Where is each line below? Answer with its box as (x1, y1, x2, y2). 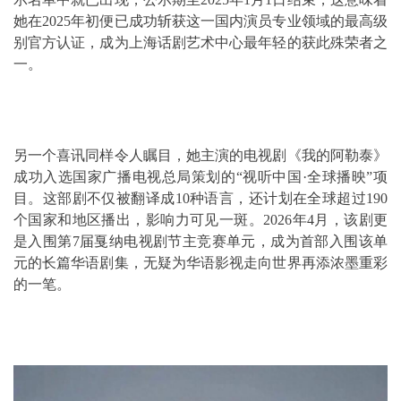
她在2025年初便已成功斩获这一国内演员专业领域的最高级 (13, 13, 388, 29)
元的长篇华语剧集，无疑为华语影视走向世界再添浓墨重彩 (13, 255, 388, 270)
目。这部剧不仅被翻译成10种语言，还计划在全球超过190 (13, 191, 388, 206)
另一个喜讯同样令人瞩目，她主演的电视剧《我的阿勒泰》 (13, 148, 388, 163)
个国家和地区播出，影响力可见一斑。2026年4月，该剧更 (13, 212, 388, 227)
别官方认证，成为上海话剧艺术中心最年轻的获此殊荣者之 (13, 35, 388, 50)
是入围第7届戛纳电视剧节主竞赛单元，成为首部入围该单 (13, 234, 388, 249)
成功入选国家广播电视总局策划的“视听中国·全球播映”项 (13, 169, 388, 184)
